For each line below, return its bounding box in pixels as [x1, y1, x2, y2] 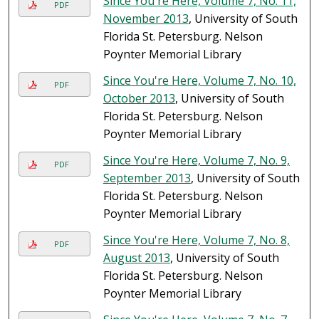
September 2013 [103, 170, 191, 187]
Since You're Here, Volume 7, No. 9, [103, 152, 290, 169]
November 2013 [103, 11, 189, 27]
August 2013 [103, 250, 170, 266]
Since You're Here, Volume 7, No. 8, [103, 232, 290, 249]
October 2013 [103, 90, 175, 107]
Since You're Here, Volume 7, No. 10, [103, 73, 296, 89]
